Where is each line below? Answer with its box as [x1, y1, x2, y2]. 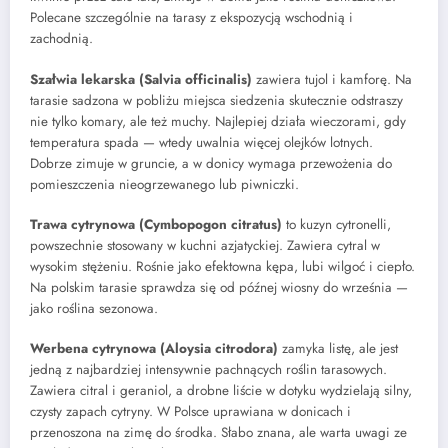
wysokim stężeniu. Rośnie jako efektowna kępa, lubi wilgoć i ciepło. [30, 256, 415, 276]
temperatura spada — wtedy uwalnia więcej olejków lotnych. [30, 132, 373, 152]
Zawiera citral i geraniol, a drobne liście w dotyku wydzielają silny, [30, 381, 412, 401]
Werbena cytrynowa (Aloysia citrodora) [30, 339, 278, 359]
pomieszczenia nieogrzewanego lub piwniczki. [30, 174, 299, 194]
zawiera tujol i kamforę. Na [252, 69, 412, 89]
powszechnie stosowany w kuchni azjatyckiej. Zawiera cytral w [30, 235, 380, 255]
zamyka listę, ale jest [278, 339, 398, 359]
